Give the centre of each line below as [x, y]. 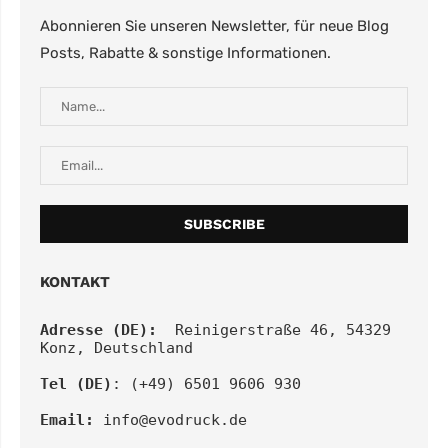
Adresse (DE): [98, 330]
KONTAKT [75, 282]
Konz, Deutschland [116, 348]
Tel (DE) [76, 384]
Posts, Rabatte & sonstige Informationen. [185, 53]
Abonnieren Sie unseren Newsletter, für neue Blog [214, 26]
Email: [67, 420]
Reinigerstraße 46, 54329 [274, 330]
